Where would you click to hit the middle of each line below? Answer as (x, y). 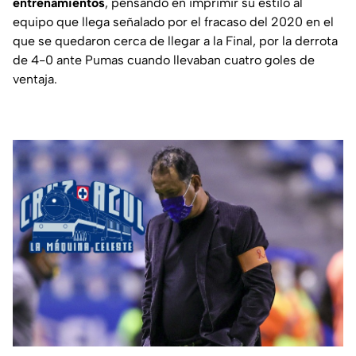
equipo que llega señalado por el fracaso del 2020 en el (173, 22)
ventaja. (35, 79)
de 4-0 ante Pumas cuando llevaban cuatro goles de (164, 60)
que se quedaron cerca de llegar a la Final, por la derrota (175, 41)
